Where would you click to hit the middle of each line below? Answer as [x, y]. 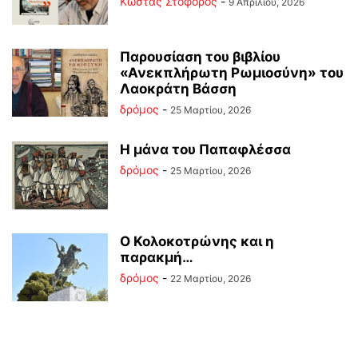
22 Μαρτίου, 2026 [211, 279]
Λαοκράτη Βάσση [178, 89]
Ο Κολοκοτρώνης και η [197, 242]
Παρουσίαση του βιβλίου [200, 57]
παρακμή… [157, 258]
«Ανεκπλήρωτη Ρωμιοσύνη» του [232, 73]
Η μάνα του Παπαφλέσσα [205, 150]
